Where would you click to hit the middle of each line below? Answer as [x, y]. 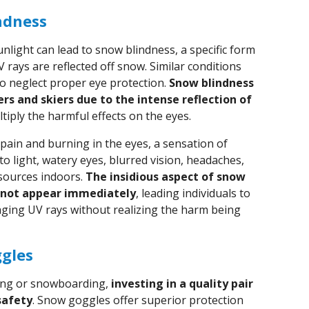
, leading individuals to [193, 193]
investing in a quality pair [182, 283]
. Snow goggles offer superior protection [138, 300]
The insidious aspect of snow [166, 177]
